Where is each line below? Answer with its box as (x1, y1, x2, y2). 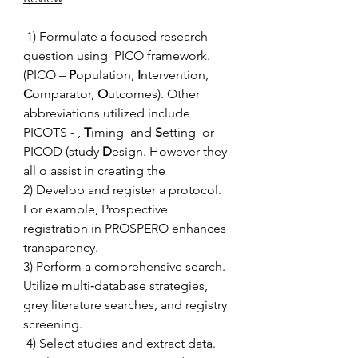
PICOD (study (23, 144, 102, 159)
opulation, (76, 67, 137, 82)
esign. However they (112, 144, 230, 159)
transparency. (23, 240, 101, 255)
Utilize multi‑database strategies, (23, 278, 211, 293)
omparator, (32, 86, 97, 101)
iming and (91, 125, 155, 140)
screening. (23, 316, 86, 332)
